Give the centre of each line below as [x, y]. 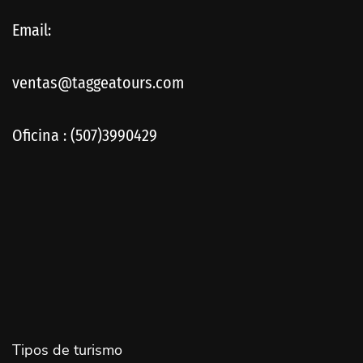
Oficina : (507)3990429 [85, 135]
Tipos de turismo [67, 350]
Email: [32, 30]
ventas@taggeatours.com [98, 82]
